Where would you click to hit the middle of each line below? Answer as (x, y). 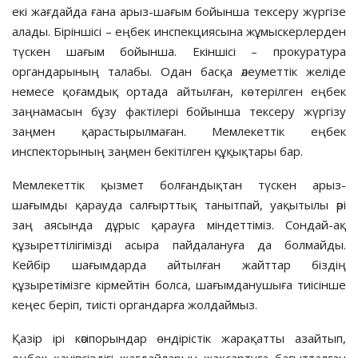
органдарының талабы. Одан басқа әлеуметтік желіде (179, 71)
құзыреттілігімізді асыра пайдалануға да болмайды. (179, 244)
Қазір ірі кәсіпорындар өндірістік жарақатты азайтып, (179, 338)
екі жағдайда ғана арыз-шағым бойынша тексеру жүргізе (179, 11)
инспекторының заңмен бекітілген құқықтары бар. (157, 151)
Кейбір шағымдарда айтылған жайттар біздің (179, 264)
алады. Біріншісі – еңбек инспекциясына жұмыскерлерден (179, 31)
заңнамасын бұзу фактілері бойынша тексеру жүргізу (179, 111)
